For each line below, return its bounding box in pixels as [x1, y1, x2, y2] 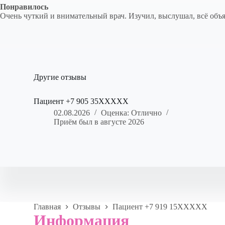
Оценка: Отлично [101, 108, 162, 118]
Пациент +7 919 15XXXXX [113, 202, 208, 211]
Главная [34, 202, 61, 211]
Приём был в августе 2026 [54, 118, 145, 127]
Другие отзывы [34, 73, 87, 82]
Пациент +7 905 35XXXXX [34, 97, 129, 106]
